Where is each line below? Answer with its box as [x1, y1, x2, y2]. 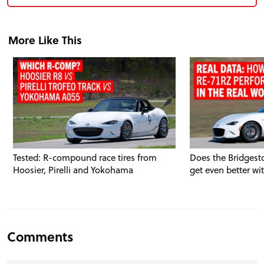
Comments [7, 226, 73, 246]
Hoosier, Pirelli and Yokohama [13, 163, 134, 176]
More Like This [8, 32, 82, 48]
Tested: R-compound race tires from [13, 150, 157, 164]
